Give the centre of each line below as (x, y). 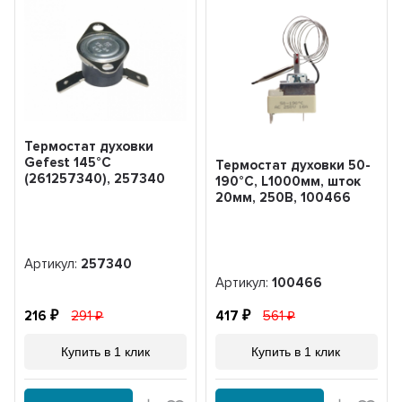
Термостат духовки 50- (293, 165)
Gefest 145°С (68, 163)
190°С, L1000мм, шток (288, 181)
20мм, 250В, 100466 (283, 197)
